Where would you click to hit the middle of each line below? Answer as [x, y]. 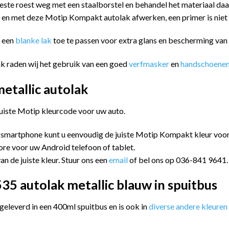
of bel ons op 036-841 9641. [179, 159]
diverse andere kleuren [188, 207]
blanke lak [34, 40]
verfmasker [149, 64]
